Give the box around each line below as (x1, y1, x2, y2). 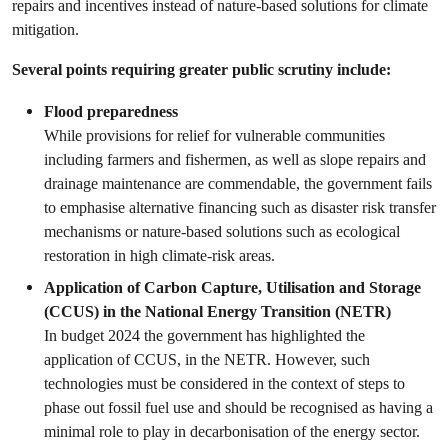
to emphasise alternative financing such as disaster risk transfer (44, 198, 436, 217)
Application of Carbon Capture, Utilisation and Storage (44, 278, 421, 297)
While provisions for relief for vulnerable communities (44, 126, 385, 145)
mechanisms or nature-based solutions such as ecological (44, 222, 400, 241)
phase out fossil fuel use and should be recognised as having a (44, 398, 433, 417)
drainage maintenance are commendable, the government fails (44, 174, 432, 193)
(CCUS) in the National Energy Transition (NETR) (44, 302, 391, 321)
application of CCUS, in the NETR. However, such (44, 350, 370, 369)
